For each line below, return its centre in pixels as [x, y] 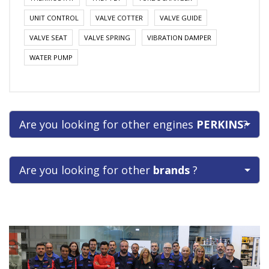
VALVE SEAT [48, 38]
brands [173, 170]
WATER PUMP [51, 57]
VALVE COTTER [119, 18]
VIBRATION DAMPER [179, 38]
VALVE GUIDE [181, 18]
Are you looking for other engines [108, 124]
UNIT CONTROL [54, 18]
